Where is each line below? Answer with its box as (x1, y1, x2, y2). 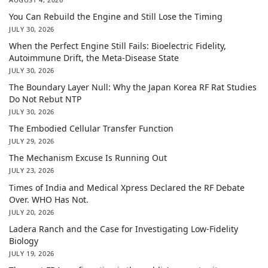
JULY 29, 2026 (9, 136, 54, 146)
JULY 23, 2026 (9, 166, 54, 175)
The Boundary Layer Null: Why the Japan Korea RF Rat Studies (9, 81, 257, 93)
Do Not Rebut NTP (9, 93, 81, 105)
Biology (9, 234, 38, 246)
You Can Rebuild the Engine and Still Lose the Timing (9, 10, 223, 22)
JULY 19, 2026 (9, 248, 54, 258)
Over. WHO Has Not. (9, 193, 89, 205)
